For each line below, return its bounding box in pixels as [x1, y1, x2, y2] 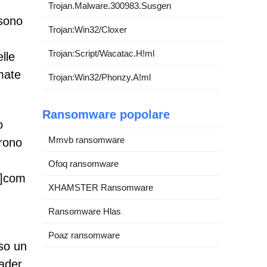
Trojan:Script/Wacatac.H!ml [48, 48, 154, 58]
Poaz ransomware [48, 230, 120, 240]
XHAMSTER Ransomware [48, 182, 153, 193]
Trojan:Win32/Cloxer [48, 24, 127, 35]
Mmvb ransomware [48, 135, 125, 145]
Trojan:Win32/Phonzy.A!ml [48, 72, 151, 82]
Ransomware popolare [42, 108, 170, 121]
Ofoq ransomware [48, 159, 119, 169]
